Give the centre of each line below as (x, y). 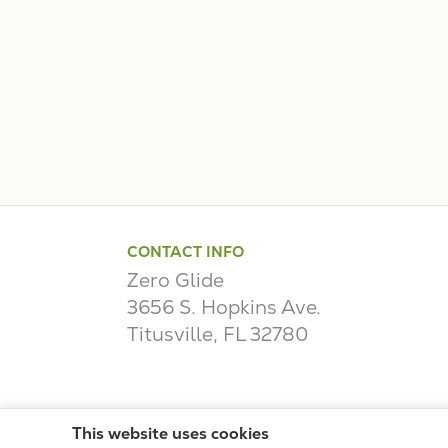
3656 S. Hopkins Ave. (224, 307)
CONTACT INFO (185, 251)
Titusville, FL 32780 (218, 334)
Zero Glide (175, 280)
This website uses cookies (170, 433)
